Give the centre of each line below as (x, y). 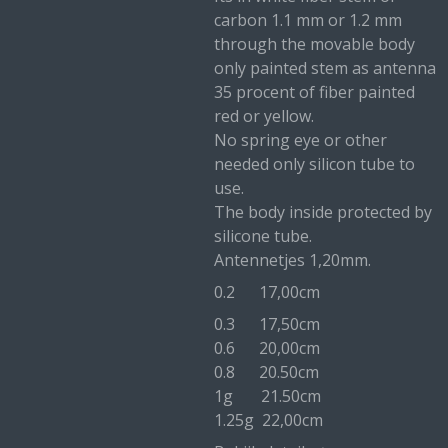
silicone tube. (263, 236)
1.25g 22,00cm (268, 420)
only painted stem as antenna (325, 68)
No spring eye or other (300, 140)
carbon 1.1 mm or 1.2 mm (308, 20)
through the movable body (314, 44)
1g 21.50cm (267, 396)
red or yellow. (264, 116)
